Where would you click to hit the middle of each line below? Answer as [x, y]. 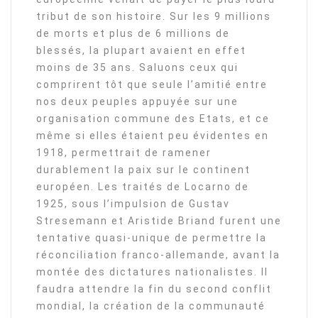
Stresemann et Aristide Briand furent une [159, 221]
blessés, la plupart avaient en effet [141, 51]
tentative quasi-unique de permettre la [152, 238]
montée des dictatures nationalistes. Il [152, 272]
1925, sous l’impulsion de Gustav [133, 204]
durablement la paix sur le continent [143, 170]
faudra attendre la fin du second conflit [154, 289]
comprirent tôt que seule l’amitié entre [152, 85]
